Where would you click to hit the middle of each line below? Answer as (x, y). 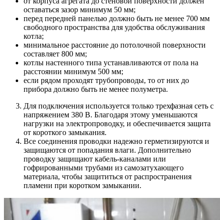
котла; (34, 36)
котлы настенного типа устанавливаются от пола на (111, 63)
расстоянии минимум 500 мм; (73, 72)
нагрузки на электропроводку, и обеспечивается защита (117, 124)
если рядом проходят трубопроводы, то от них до (106, 81)
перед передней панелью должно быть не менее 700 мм (117, 19)
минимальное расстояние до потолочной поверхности (115, 45)
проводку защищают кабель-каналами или (95, 159)
